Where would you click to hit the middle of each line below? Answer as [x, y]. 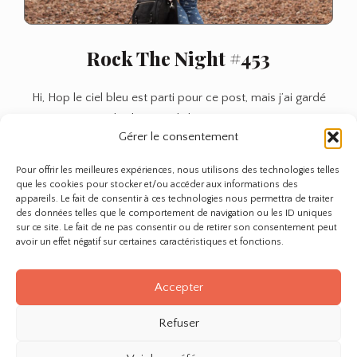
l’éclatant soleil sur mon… [178, 119]
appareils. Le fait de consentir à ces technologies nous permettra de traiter [175, 199]
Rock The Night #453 [178, 59]
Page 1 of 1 [178, 263]
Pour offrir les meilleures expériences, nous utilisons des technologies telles [178, 170]
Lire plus [66, 161]
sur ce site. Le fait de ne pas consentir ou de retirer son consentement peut [177, 228]
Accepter [178, 287]
